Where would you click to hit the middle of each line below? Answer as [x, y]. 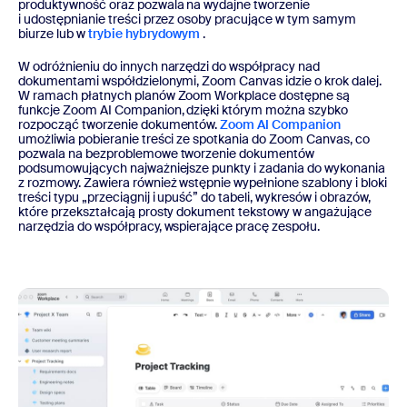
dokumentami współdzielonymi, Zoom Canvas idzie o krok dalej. [200, 80]
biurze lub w [53, 33]
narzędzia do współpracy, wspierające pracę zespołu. [170, 226]
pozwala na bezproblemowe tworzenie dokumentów [167, 153]
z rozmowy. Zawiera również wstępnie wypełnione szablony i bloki [203, 182]
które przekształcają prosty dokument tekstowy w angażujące [195, 211]
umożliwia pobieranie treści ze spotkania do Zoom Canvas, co [194, 139]
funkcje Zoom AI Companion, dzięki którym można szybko [183, 109]
